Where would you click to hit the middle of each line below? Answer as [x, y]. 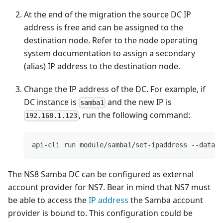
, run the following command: [135, 115]
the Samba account [166, 200]
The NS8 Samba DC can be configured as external [101, 174]
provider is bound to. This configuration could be [100, 213]
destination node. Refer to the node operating [111, 41]
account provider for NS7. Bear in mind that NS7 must [109, 187]
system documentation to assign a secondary [110, 54]
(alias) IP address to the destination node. [102, 66]
